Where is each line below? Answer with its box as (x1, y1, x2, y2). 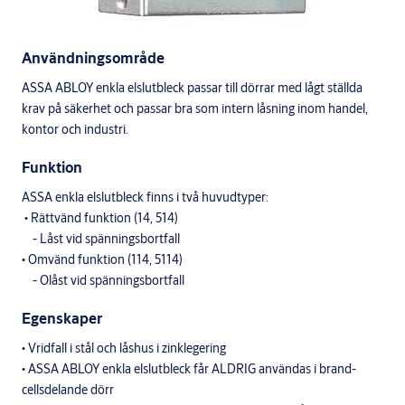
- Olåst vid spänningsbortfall (22, 272, 184, 288)
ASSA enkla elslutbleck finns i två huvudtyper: (22, 189, 268, 205)
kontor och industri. (22, 121, 128, 137)
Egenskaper (22, 308, 102, 327)
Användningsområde (22, 48, 165, 67)
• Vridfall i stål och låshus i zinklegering (22, 340, 226, 356)
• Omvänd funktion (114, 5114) (22, 251, 185, 268)
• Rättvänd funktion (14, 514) (22, 210, 181, 226)
